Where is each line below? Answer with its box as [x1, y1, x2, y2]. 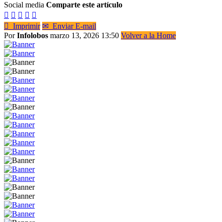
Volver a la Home [121, 31, 176, 40]
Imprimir [9, 21, 40, 30]
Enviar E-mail [49, 21, 96, 30]
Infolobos [17, 31, 48, 40]
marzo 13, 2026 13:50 [50, 31, 121, 40]
